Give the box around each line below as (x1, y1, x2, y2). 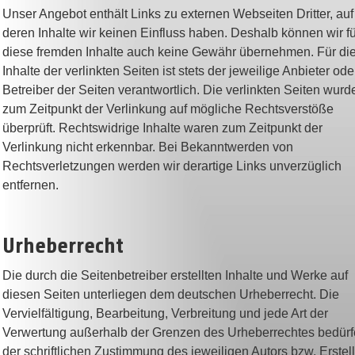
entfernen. (2, 178, 59, 192)
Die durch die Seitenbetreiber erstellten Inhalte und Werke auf (2, 269, 348, 282)
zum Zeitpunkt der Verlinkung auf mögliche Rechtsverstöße (2, 102, 334, 116)
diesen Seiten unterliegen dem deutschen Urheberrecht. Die (2, 288, 339, 301)
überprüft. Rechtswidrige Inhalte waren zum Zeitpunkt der (2, 121, 323, 135)
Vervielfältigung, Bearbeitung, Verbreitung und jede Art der (2, 307, 328, 320)
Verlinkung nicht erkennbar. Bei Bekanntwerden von (2, 140, 293, 154)
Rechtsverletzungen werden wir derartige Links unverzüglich (2, 159, 342, 173)
